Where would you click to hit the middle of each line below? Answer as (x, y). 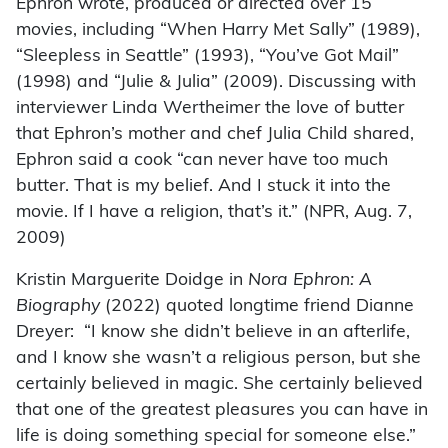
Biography (58, 306)
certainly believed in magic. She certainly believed (219, 384)
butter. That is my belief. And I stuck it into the (203, 186)
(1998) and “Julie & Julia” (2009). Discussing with (216, 82)
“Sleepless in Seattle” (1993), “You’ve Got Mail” (207, 56)
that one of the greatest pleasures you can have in (222, 410)
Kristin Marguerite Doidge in (132, 280)
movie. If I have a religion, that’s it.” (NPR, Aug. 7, (214, 212)
